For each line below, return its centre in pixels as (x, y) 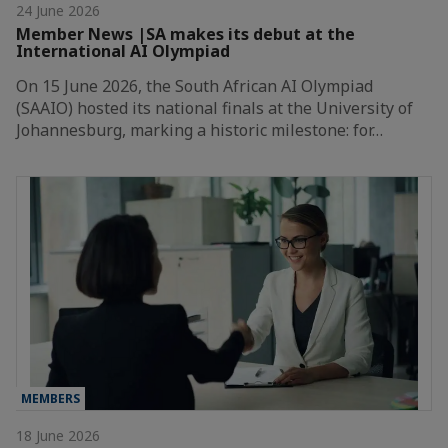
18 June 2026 (58, 435)
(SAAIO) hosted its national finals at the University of (214, 107)
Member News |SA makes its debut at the (185, 33)
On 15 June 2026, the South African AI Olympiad (194, 85)
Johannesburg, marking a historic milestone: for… (199, 129)
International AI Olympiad (123, 50)
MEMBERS (50, 398)
